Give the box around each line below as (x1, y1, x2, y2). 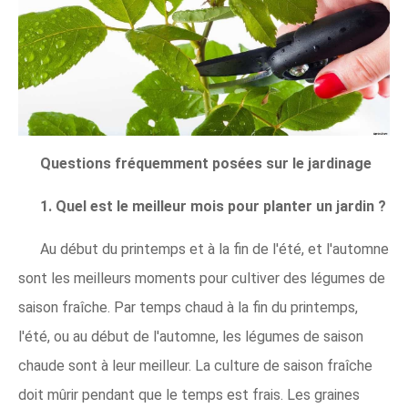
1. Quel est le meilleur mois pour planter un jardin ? (40, 197, 386, 215)
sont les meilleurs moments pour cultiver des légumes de (18, 269, 385, 287)
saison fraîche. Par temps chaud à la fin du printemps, (18, 298, 358, 316)
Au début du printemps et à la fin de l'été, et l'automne (40, 240, 389, 258)
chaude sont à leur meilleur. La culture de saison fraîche (18, 356, 372, 374)
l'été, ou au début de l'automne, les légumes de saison (18, 327, 363, 345)
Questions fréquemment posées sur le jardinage (40, 154, 372, 172)
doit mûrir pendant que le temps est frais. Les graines (18, 385, 360, 403)
